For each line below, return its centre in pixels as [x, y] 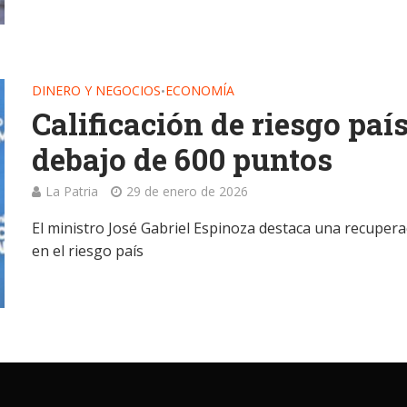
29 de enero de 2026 [188, 191]
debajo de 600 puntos [183, 159]
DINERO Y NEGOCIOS [97, 90]
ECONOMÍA [200, 90]
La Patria [72, 191]
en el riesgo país [88, 250]
